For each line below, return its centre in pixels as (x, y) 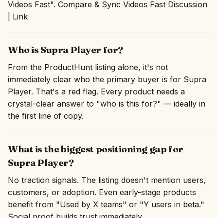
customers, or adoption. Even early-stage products (102, 192)
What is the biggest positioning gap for (96, 149)
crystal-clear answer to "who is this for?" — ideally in (107, 104)
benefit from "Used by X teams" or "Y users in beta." (106, 204)
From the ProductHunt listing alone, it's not (88, 67)
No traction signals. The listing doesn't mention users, (107, 180)
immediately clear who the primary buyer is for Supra (107, 79)
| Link (18, 17)
